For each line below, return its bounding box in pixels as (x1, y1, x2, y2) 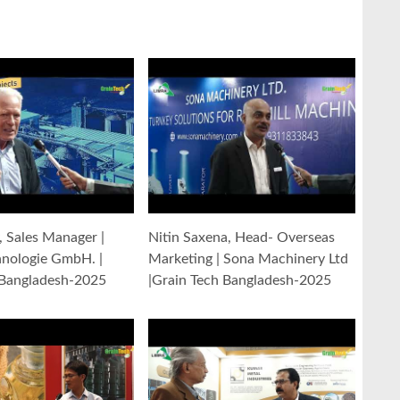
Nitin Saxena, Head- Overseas (148, 230, 335, 246)
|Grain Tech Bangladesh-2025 (148, 273, 331, 288)
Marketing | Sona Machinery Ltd (148, 252, 348, 267)
